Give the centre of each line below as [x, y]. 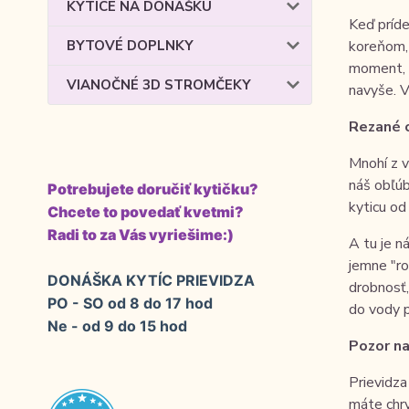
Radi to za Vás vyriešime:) [141, 235]
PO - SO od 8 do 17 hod [130, 303]
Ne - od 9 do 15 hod [117, 326]
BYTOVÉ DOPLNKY [130, 46]
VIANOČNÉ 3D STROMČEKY [159, 85]
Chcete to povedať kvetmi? [146, 212]
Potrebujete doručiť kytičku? [153, 189]
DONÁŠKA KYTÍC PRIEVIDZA [151, 280]
